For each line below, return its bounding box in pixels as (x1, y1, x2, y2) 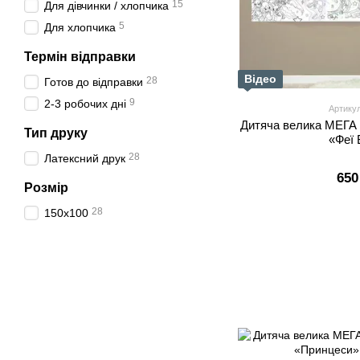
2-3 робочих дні (44, 97, 126, 110)
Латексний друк (44, 152, 125, 165)
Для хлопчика (44, 21, 116, 34)
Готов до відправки (44, 76, 143, 88)
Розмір (24, 181, 68, 194)
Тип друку (24, 126, 88, 140)
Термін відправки (24, 50, 136, 63)
